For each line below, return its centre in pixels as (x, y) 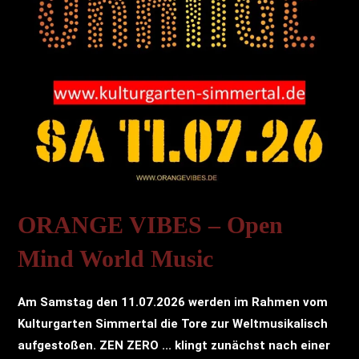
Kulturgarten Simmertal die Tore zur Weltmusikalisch (173, 324)
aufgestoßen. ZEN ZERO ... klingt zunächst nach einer (174, 346)
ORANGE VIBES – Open (151, 225)
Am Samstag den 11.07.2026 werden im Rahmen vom (173, 303)
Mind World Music (116, 259)
